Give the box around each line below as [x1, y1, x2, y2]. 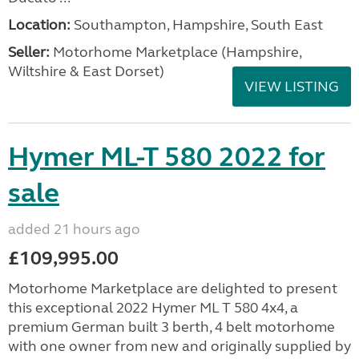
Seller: [8, 42, 50, 61]
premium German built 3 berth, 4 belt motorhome [8, 317, 335, 336]
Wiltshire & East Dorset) [8, 62, 164, 80]
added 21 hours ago [8, 220, 140, 238]
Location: [8, 15, 71, 34]
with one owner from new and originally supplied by [8, 337, 351, 355]
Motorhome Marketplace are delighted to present [8, 279, 337, 297]
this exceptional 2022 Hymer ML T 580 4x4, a [8, 298, 298, 317]
